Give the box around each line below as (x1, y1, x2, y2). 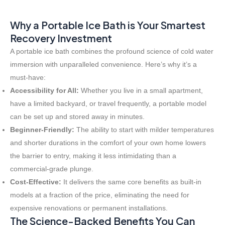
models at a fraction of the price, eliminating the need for (10, 191, 189, 199)
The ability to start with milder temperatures (74, 126, 214, 134)
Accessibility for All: (10, 86, 79, 95)
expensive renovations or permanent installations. (10, 204, 168, 212)
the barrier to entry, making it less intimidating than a (10, 152, 176, 160)
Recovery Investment (10, 32, 112, 45)
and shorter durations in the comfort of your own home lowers (10, 139, 206, 147)
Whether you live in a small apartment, (79, 86, 203, 95)
